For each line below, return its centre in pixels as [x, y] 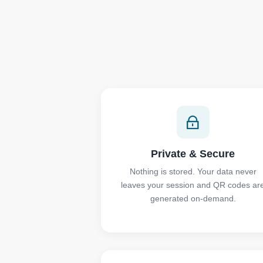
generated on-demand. [193, 198]
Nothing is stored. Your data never [193, 171]
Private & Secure [193, 154]
